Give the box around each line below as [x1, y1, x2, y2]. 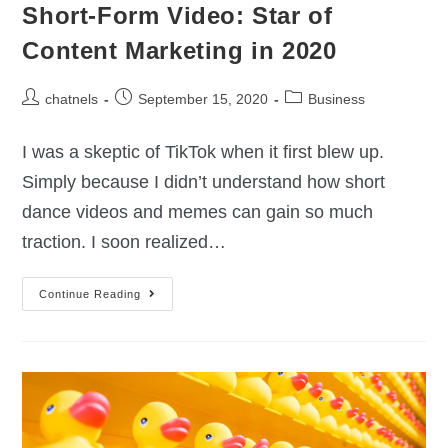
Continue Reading [39, 288, 142, 301]
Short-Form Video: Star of [22, 2, 333, 30]
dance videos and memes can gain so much [22, 202, 374, 223]
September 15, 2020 [138, 91, 269, 108]
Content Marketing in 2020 [22, 37, 337, 65]
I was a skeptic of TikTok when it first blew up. [22, 142, 385, 163]
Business [308, 91, 366, 108]
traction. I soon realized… [22, 232, 227, 253]
